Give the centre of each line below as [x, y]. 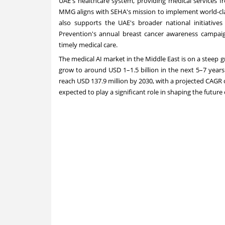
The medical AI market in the [102, 59]
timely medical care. [88, 44]
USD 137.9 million [102, 81]
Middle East [163, 59]
